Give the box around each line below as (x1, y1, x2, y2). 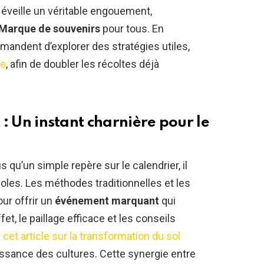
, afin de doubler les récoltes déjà (6, 58, 159, 71)
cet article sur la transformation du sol (3, 230, 180, 243)
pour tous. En (100, 22, 164, 35)
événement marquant (55, 194, 159, 207)
